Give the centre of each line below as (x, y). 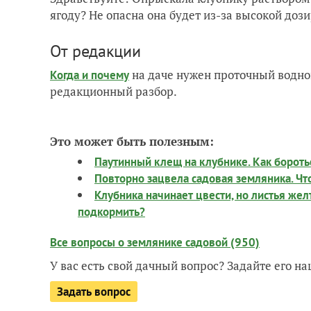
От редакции (95, 51)
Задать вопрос (94, 292)
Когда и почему (90, 75)
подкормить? (111, 212)
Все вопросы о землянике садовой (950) (155, 242)
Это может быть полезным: (132, 141)
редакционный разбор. (114, 91)
